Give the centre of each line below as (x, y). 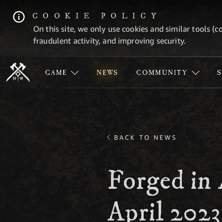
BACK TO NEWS (146, 137)
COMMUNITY (162, 73)
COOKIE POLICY (97, 16)
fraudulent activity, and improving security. (110, 41)
